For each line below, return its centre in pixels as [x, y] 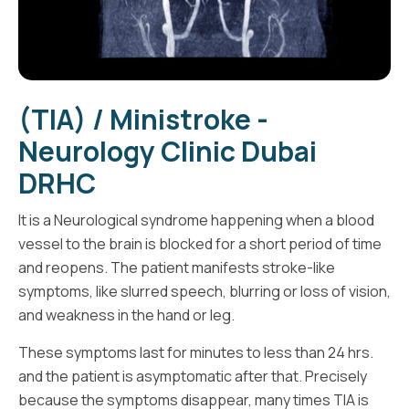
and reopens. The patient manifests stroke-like [177, 268]
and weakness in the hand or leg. [126, 315]
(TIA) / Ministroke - [143, 120]
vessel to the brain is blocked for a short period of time [200, 244]
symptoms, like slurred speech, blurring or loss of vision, [204, 292]
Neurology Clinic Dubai [168, 152]
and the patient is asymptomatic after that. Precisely [193, 377]
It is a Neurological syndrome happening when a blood [196, 220]
